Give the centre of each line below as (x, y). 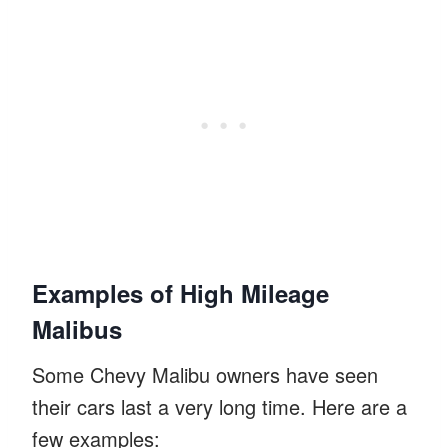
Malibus (77, 328)
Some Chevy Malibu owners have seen (205, 374)
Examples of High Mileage (180, 292)
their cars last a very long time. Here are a (219, 406)
